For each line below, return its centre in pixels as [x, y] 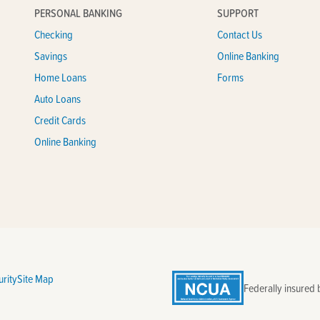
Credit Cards [60, 120]
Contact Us [240, 34]
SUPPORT [238, 13]
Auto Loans [58, 99]
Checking [54, 34]
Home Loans [61, 77]
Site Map [35, 279]
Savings [51, 56]
